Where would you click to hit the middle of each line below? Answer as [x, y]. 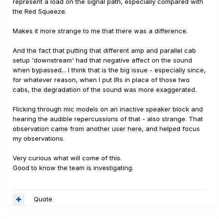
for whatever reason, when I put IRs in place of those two [101, 79]
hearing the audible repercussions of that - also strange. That [108, 119]
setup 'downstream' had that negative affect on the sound [102, 60]
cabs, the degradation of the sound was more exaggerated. [105, 89]
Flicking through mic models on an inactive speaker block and [108, 109]
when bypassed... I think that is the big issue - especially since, [109, 70]
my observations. [39, 138]
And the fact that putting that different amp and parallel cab [104, 50]
